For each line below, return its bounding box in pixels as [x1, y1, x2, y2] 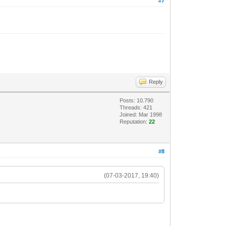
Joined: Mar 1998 [120, 111, 162, 118]
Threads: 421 [120, 104, 153, 111]
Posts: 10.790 [120, 97, 154, 104]
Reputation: [120, 119, 149, 125]
